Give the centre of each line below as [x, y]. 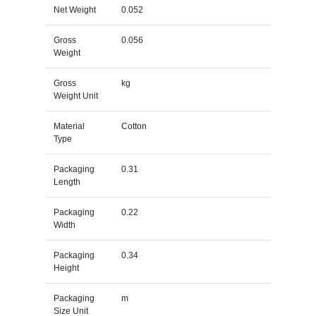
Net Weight [74, 10]
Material [69, 126]
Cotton [134, 126]
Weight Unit [75, 96]
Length [67, 182]
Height [66, 268]
